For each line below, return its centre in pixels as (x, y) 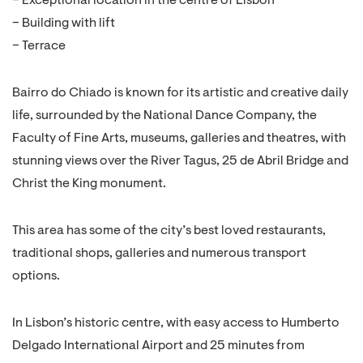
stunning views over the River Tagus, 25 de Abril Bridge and (180, 161)
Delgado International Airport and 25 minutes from (158, 346)
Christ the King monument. (89, 184)
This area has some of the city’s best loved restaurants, (169, 231)
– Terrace (39, 46)
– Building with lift (64, 23)
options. (36, 276)
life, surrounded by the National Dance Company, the (164, 116)
